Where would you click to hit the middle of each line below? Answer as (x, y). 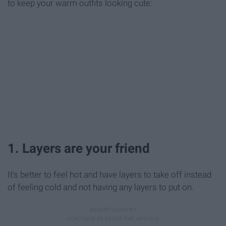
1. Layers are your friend (79, 149)
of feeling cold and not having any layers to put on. (101, 187)
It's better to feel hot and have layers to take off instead (109, 175)
